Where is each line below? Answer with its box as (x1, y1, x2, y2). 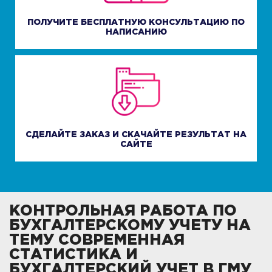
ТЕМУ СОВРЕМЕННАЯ (9, 234, 185, 248)
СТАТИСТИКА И (9, 248, 138, 262)
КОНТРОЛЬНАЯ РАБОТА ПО (9, 205, 237, 219)
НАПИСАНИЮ (105, 29, 167, 36)
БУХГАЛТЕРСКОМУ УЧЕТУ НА (9, 219, 251, 233)
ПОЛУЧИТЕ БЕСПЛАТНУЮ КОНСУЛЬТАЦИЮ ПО (27, 19, 245, 27)
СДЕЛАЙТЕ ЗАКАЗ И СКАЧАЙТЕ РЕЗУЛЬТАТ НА (25, 131, 246, 139)
